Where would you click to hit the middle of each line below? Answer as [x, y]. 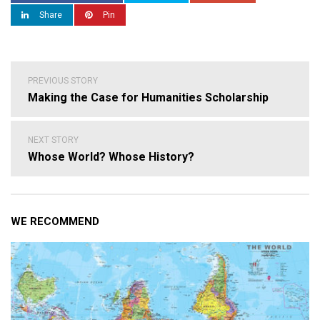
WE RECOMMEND [55, 222]
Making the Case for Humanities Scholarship [148, 98]
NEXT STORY [53, 140]
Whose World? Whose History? [111, 157]
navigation [46, 90]
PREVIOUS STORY [63, 81]
